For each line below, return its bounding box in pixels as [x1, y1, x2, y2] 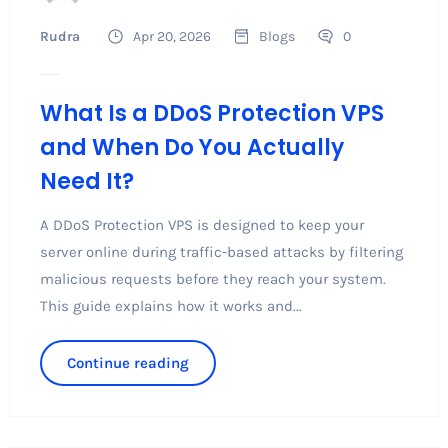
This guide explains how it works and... [39, 296, 302, 315]
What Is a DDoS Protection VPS [39, 97, 384, 129]
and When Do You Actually [39, 131, 344, 163]
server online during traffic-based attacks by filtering [39, 242, 403, 261]
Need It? [39, 165, 134, 197]
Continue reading [66, 353, 189, 372]
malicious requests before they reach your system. [39, 269, 386, 288]
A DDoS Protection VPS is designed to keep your [39, 215, 364, 234]
